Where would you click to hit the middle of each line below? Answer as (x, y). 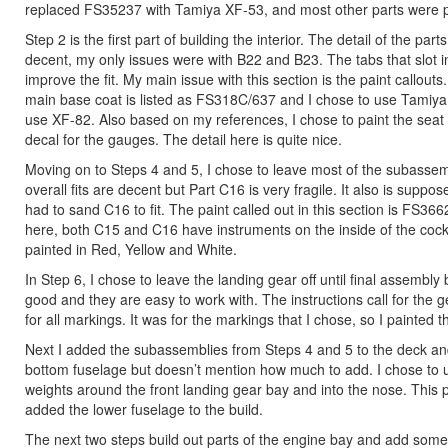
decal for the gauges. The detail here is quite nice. (183, 139)
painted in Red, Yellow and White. (131, 249)
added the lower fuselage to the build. (144, 409)
